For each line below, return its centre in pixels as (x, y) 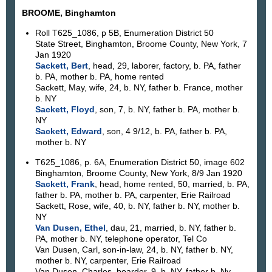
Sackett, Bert (61, 66)
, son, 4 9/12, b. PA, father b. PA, (164, 131)
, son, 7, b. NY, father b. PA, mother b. (167, 110)
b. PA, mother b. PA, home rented (99, 77)
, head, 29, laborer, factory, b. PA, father (164, 66)
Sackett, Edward (68, 131)
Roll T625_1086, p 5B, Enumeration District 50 (124, 33)
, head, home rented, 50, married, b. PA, (172, 184)
